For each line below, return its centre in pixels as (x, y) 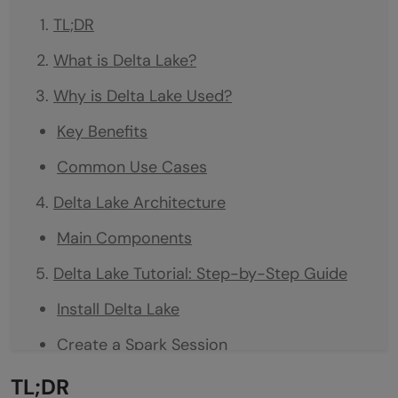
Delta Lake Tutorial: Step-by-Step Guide (200, 273)
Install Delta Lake (118, 309)
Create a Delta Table (132, 380)
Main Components (124, 238)
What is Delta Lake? (125, 60)
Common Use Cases (132, 167)
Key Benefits (102, 131)
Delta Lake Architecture (139, 202)
